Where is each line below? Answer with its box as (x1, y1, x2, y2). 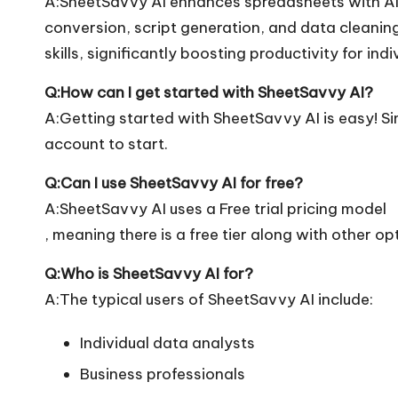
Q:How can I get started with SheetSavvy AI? (44, 82, 373, 102)
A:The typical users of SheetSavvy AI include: (44, 289, 373, 309)
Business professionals (80, 364, 245, 385)
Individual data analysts (80, 332, 255, 353)
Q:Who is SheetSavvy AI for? (44, 263, 253, 283)
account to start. (44, 133, 168, 154)
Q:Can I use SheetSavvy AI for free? (44, 172, 303, 193)
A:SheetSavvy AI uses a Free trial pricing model (44, 198, 386, 219)
